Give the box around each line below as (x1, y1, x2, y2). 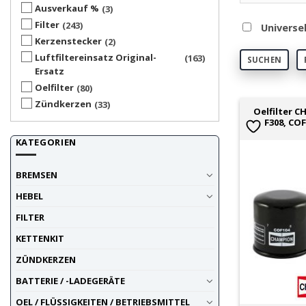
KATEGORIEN (15, 135, 76, 148)
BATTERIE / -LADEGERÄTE (15, 275, 125, 288)
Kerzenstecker (35, 34, 102, 47)
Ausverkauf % (35, 1, 99, 14)
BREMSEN (15, 169, 57, 182)
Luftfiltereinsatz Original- (35, 51, 156, 64)
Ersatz (35, 64, 64, 77)
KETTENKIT (15, 232, 64, 245)
